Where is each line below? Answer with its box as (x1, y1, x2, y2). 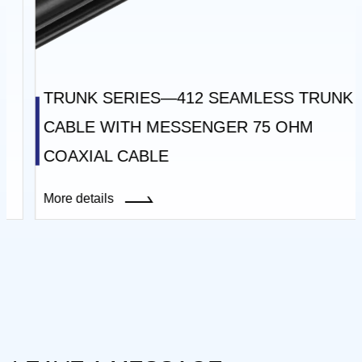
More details (21, 192, 95, 206)
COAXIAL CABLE (21, 147, 146, 166)
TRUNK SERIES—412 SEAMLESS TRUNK (21, 89, 330, 107)
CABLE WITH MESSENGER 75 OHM (21, 118, 291, 137)
